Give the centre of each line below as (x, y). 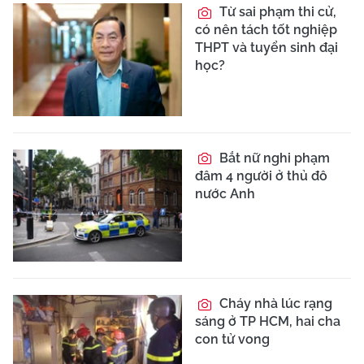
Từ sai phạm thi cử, (276, 11)
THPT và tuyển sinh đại (266, 47)
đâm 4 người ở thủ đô (261, 175)
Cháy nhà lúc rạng (274, 304)
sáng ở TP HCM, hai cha (268, 322)
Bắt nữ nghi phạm (273, 158)
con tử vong (232, 340)
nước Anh (225, 193)
